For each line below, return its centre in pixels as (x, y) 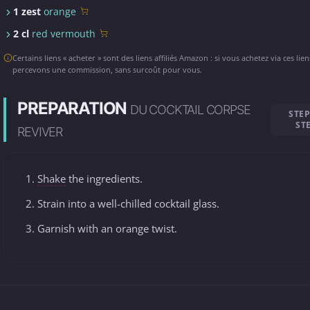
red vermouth (64, 34)
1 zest (29, 11)
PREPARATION (74, 108)
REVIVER (40, 132)
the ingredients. (104, 179)
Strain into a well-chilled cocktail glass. (129, 204)
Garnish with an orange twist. (108, 229)
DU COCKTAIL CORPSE (190, 110)
